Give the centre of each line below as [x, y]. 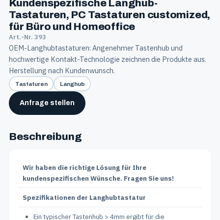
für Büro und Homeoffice [72, 27]
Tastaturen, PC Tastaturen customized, [110, 15]
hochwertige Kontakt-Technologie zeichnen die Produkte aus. [108, 59]
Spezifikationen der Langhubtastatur [84, 197]
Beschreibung [45, 137]
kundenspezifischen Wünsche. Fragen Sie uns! [98, 178]
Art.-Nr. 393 [27, 37]
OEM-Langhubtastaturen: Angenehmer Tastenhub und [96, 48]
